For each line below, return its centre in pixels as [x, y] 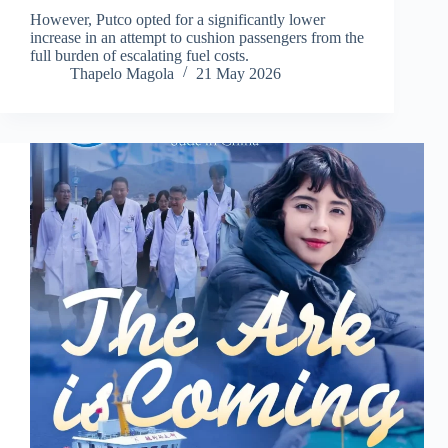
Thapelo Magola [122, 73]
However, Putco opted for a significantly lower [177, 19]
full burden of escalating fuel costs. [139, 55]
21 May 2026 [238, 73]
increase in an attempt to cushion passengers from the [197, 37]
